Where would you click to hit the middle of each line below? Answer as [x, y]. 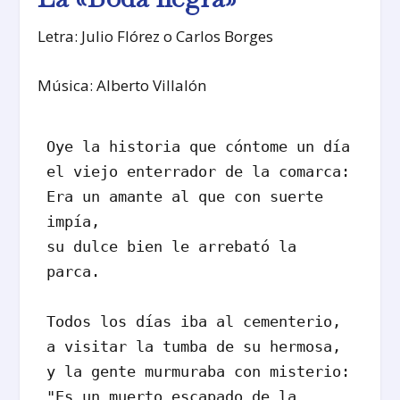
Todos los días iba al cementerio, [194, 322]
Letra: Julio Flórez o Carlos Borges [156, 37]
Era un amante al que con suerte [185, 197]
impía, [78, 222]
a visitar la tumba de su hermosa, [199, 347]
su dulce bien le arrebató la [172, 247]
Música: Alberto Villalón [122, 86]
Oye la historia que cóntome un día [199, 147]
